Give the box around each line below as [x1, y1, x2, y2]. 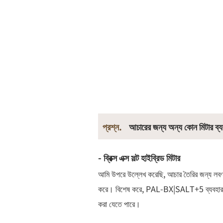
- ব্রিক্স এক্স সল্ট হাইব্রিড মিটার [98, 150, 180, 164]
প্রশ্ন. [103, 119, 124, 133]
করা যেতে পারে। [98, 197, 140, 210]
